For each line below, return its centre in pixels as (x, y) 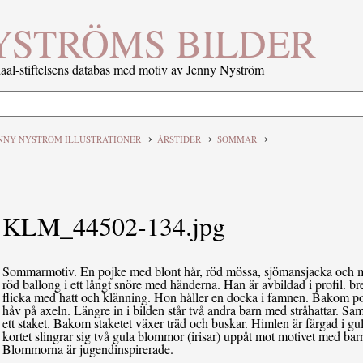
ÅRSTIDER (179, 139)
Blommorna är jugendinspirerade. (88, 348)
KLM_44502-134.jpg (114, 225)
